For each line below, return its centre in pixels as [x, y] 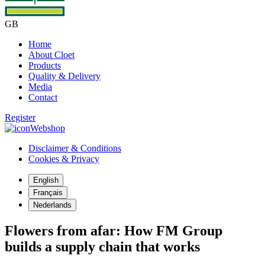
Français [48, 193]
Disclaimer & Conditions [75, 148]
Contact [43, 97]
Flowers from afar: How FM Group [114, 230]
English [46, 180]
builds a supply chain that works [102, 246]
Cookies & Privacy [64, 159]
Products [45, 65]
